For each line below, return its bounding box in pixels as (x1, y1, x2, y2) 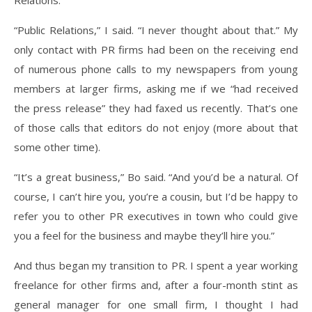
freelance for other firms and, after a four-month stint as (14, 278, 298, 292)
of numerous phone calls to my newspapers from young (14, 62, 298, 76)
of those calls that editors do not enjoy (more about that (14, 120, 298, 134)
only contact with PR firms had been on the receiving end (14, 42, 298, 56)
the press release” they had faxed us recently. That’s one (14, 101, 298, 115)
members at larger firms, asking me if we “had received (14, 81, 298, 95)
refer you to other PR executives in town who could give (14, 209, 298, 223)
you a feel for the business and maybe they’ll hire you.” (14, 228, 274, 242)
